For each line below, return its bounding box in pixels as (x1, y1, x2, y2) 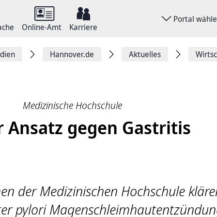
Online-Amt (22, 22, 62, 32)
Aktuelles (129, 49, 161, 60)
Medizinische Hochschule (22, 99, 122, 112)
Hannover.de (50, 49, 94, 60)
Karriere (69, 22, 97, 32)
